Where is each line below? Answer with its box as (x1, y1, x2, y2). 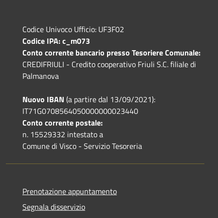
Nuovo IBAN (22, 93, 64, 105)
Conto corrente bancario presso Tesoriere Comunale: (22, 46, 200, 58)
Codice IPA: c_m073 (22, 35, 90, 47)
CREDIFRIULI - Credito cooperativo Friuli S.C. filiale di (22, 58, 196, 70)
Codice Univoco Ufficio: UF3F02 (22, 23, 124, 35)
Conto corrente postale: (22, 116, 103, 128)
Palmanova (22, 70, 59, 82)
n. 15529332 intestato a (22, 128, 103, 140)
